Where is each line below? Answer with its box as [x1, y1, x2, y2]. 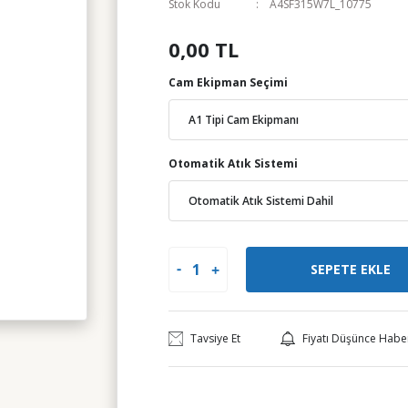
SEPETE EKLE [310, 260, 391, 278]
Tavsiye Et [190, 331, 240, 346]
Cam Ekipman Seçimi [168, 75, 288, 90]
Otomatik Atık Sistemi [168, 156, 298, 171]
